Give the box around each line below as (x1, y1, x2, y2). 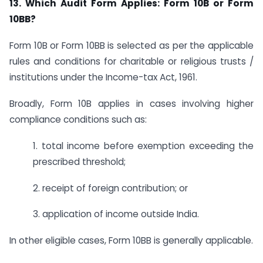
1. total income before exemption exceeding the (33, 139, 254, 152)
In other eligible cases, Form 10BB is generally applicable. (9, 234, 253, 247)
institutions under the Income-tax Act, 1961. (9, 71, 197, 84)
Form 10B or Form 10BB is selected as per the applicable (9, 39, 254, 52)
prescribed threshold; (33, 155, 126, 168)
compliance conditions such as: (9, 113, 147, 126)
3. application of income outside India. (33, 208, 199, 221)
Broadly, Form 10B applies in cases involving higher (9, 97, 254, 110)
